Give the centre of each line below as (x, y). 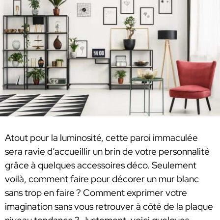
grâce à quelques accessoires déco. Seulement (101, 165)
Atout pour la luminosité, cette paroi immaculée (101, 138)
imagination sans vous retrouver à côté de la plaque (109, 207)
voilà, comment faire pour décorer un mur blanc (102, 179)
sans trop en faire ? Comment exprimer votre (96, 193)
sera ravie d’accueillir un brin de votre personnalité (107, 152)
